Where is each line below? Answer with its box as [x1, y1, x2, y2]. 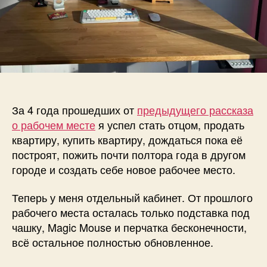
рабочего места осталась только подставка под [12, 204, 250, 221]
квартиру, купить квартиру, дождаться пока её [12, 131, 243, 147]
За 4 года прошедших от [12, 101, 137, 117]
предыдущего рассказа [137, 101, 253, 117]
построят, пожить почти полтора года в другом [12, 146, 246, 162]
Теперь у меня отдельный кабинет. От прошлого [12, 190, 253, 206]
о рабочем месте [12, 116, 95, 132]
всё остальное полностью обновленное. [12, 234, 213, 250]
